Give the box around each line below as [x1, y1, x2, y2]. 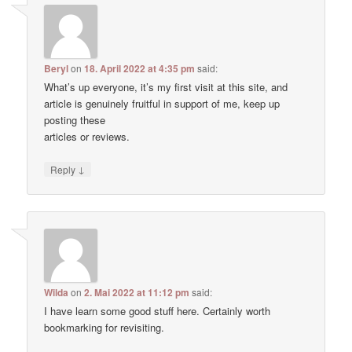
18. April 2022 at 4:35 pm [84, 60, 196, 75]
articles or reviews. [44, 128, 130, 144]
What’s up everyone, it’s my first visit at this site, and [44, 79, 288, 94]
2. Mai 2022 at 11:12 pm [84, 285, 190, 300]
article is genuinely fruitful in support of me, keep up [44, 95, 280, 111]
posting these [44, 112, 106, 127]
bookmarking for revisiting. [44, 320, 165, 335]
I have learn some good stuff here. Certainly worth [44, 303, 271, 319]
